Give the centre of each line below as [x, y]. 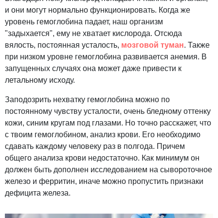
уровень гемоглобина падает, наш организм [84, 22]
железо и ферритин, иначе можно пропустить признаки [104, 182]
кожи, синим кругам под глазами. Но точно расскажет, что [108, 123]
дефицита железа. [38, 193]
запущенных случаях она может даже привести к [93, 69]
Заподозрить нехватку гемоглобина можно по [87, 100]
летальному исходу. [40, 80]
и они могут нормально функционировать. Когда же [98, 10]
